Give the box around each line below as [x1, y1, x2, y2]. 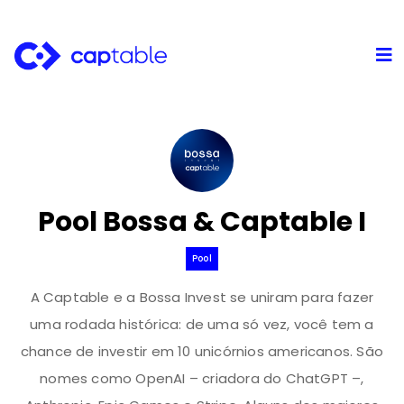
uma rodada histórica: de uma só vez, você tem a [30, 314, 374, 334]
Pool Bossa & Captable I [38, 202, 366, 241]
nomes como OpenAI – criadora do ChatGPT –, [40, 368, 364, 388]
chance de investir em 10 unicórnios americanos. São [20, 341, 384, 361]
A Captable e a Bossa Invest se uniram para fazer [30, 287, 374, 307]
